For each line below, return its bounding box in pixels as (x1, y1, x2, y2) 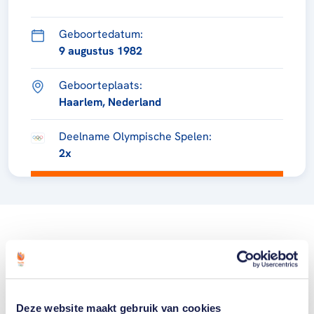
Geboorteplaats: (59, 77, 142, 93)
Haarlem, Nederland (59, 94, 161, 109)
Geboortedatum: (59, 26, 143, 41)
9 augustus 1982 (59, 43, 142, 58)
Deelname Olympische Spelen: (59, 128, 212, 144)
